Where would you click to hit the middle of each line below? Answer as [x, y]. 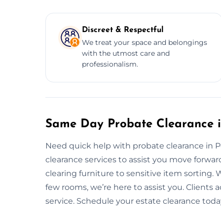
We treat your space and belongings [145, 42]
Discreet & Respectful [123, 30]
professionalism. [110, 64]
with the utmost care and [126, 53]
